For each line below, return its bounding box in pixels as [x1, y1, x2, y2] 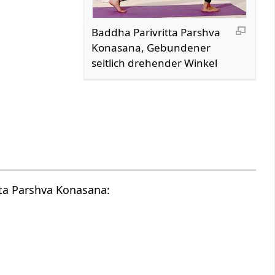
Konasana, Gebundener [91, 40, 211, 55]
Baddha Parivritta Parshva [91, 25, 221, 39]
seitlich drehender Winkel [91, 55, 218, 70]
